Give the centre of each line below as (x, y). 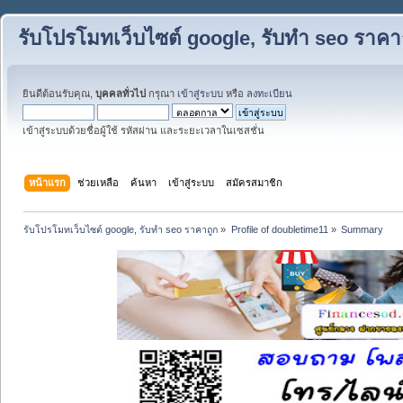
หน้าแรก (48, 182)
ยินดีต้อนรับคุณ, (59, 94)
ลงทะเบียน (269, 94)
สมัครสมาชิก (255, 182)
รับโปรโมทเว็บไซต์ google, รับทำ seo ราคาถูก (121, 229)
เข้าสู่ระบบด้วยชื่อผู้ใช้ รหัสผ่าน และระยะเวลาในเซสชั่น (143, 130)
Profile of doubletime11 (279, 229)
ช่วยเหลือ (99, 182)
